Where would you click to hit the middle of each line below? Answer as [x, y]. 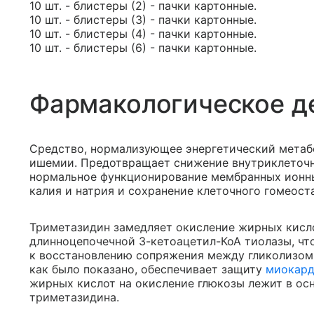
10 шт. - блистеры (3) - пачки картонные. [143, 20]
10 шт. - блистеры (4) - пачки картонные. [143, 34]
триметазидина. [74, 297]
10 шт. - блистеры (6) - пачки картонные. [143, 48]
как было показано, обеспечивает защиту [148, 269]
